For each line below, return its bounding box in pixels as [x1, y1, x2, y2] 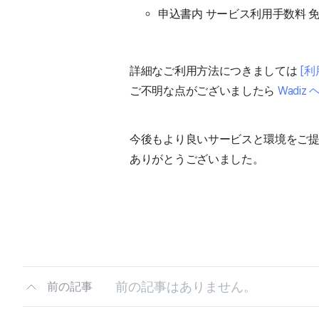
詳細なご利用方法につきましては [130, 64, 300, 78]
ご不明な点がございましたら [130, 84, 278, 98]
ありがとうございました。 [130, 152, 264, 166]
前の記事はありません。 [115, 278, 256, 294]
